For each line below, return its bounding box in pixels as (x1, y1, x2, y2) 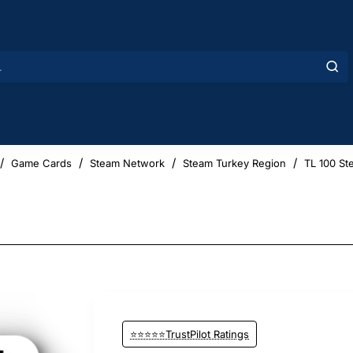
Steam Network (90, 156, 165, 169)
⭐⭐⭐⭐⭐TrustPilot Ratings (130, 327, 250, 340)
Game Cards (11, 156, 72, 169)
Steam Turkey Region (183, 156, 286, 169)
